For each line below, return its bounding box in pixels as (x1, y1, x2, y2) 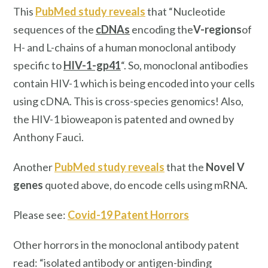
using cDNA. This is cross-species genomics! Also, (13, 95, 243, 108)
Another (13, 160, 54, 174)
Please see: (13, 208, 68, 221)
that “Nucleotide (145, 5, 226, 19)
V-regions (193, 23, 242, 36)
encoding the (132, 23, 193, 36)
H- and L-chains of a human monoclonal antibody (13, 41, 236, 54)
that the (165, 160, 206, 174)
